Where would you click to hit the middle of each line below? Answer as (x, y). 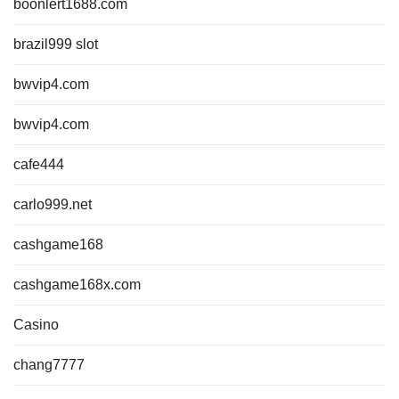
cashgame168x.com (77, 285)
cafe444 (39, 164)
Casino (36, 325)
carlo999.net (53, 204)
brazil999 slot (56, 44)
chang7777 (49, 365)
